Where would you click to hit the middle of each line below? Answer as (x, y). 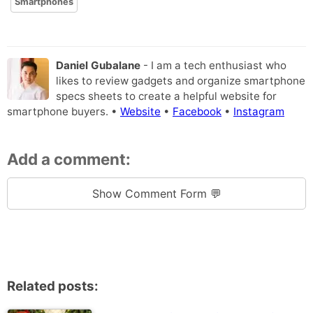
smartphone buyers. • (64, 112)
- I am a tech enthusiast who (213, 66)
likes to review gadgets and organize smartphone (181, 81)
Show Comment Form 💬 (156, 193)
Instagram (259, 112)
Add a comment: (69, 159)
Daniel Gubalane (98, 66)
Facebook (197, 112)
